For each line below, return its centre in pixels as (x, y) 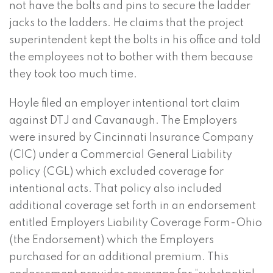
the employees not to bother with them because (131, 58)
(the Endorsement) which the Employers (112, 240)
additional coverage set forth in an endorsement (133, 206)
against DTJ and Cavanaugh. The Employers (123, 121)
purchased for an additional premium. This (119, 257)
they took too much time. (73, 75)
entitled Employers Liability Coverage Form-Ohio (136, 223)
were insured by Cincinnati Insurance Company (131, 138)
